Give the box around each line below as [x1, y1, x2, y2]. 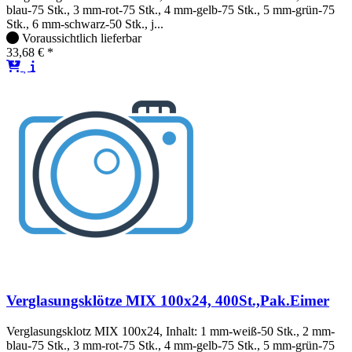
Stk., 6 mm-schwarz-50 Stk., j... [6, 16, 163, 31]
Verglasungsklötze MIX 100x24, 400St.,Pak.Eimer [6, 292, 329, 310]
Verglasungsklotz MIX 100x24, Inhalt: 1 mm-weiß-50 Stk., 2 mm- [6, 324, 335, 339]
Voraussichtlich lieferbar [22, 31, 141, 45]
